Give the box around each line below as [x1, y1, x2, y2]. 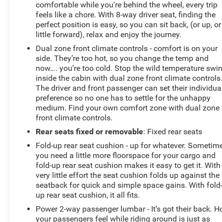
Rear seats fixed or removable [36, 126, 144, 136]
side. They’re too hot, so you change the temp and [36, 53, 209, 63]
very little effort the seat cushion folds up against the [36, 170, 220, 180]
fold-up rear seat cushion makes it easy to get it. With [36, 160, 221, 170]
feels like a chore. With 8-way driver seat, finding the [36, 9, 216, 19]
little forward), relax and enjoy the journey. [36, 29, 182, 39]
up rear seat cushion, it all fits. [36, 190, 140, 200]
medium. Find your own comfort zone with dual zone [36, 103, 220, 112]
